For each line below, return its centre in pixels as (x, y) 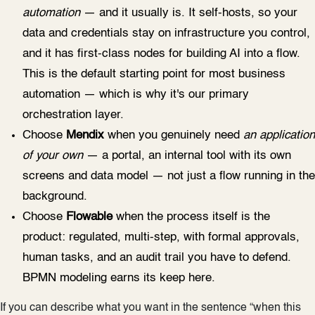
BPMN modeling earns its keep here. (119, 278)
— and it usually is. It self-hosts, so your (189, 13)
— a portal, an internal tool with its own (187, 156)
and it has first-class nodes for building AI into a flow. (161, 54)
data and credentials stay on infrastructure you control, (166, 34)
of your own (53, 156)
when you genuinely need (174, 136)
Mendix (85, 136)
